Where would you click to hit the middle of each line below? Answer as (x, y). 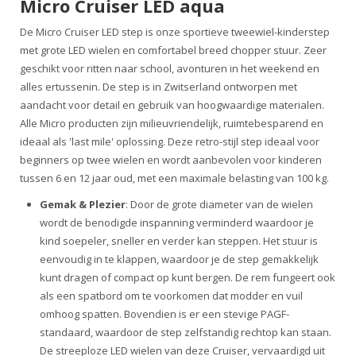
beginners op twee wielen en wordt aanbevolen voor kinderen (171, 160)
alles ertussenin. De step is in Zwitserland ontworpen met (159, 87)
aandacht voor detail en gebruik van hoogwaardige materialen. (172, 105)
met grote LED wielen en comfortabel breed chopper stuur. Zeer (173, 50)
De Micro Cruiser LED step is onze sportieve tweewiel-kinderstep (175, 32)
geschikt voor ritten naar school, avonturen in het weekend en (170, 68)
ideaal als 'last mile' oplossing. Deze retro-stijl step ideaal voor (170, 141)
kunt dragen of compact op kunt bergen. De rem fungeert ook (188, 277)
